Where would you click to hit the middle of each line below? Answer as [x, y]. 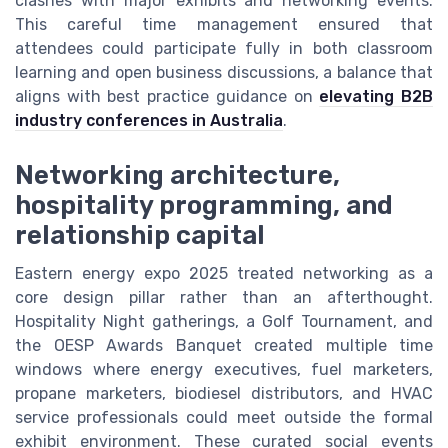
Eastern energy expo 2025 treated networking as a [224, 273]
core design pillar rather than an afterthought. [224, 297]
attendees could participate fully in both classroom [224, 49]
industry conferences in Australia [149, 121]
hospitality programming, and [204, 204]
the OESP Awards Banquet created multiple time [224, 345]
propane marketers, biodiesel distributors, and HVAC [224, 393]
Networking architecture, [177, 174]
